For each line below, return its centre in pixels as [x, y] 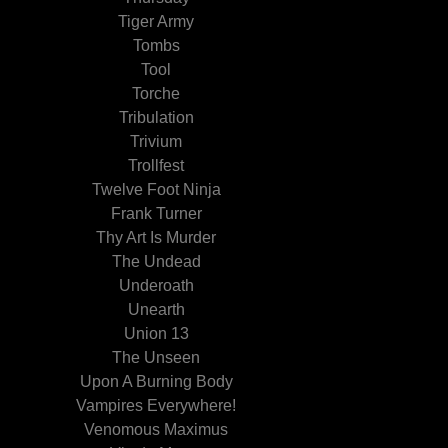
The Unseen [156, 357]
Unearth [156, 309]
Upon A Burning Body [156, 381]
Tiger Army [156, 21]
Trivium [156, 141]
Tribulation [156, 117]
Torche [156, 93]
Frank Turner [156, 213]
